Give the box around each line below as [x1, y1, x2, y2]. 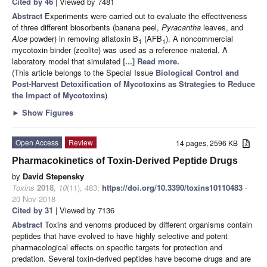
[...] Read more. [123, 55, 179, 67]
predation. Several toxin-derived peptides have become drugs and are [12, 252, 251, 264]
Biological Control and [156, 66, 239, 78]
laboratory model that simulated [12, 55, 123, 67]
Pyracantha [162, 21, 201, 33]
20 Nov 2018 [12, 193, 55, 204]
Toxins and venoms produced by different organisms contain [45, 218, 252, 230]
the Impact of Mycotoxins [12, 89, 105, 101]
